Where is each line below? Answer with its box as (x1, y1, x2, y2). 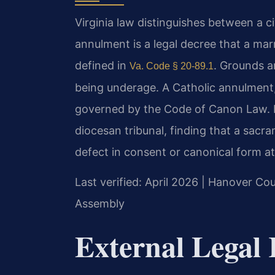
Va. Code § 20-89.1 (130, 60, 214, 71)
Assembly (75, 197, 125, 211)
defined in (75, 58, 130, 72)
